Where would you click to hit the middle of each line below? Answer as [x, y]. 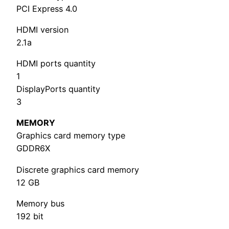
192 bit [30, 216]
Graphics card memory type [71, 136]
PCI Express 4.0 [47, 8]
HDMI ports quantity [56, 64]
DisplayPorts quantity [58, 89]
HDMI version [42, 29]
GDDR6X [33, 148]
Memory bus [40, 203]
